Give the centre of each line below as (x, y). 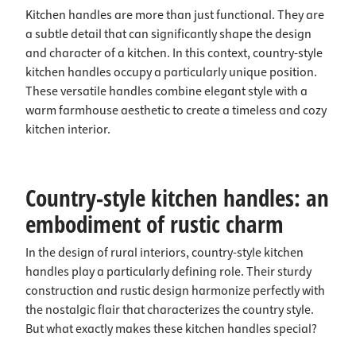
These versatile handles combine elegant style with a (166, 91)
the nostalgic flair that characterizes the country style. (170, 310)
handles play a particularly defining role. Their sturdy (168, 272)
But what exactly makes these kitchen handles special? (171, 329)
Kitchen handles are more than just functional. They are (175, 15)
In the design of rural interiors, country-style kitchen (164, 253)
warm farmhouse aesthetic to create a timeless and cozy (176, 110)
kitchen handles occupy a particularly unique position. (171, 72)
